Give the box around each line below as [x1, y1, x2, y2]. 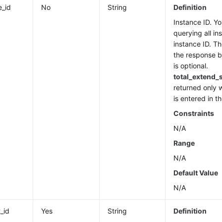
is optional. [173, 61, 209, 70]
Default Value [173, 168, 219, 177]
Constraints [173, 109, 215, 117]
